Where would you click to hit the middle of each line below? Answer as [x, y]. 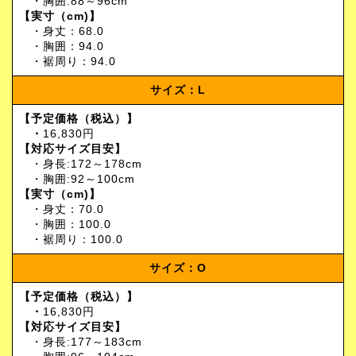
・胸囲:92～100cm [77, 179]
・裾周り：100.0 [71, 240]
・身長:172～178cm [81, 164]
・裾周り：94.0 [68, 62]
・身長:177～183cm [81, 342]
